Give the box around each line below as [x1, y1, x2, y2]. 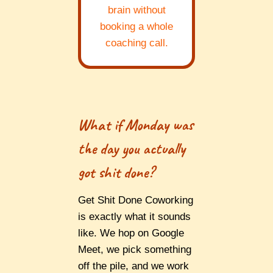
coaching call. [105, 37, 168, 49]
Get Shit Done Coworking [78, 194, 193, 207]
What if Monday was [78, 115, 193, 135]
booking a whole [100, 21, 173, 33]
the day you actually [78, 138, 185, 159]
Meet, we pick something [78, 244, 191, 256]
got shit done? [78, 162, 154, 183]
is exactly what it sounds [78, 211, 191, 223]
